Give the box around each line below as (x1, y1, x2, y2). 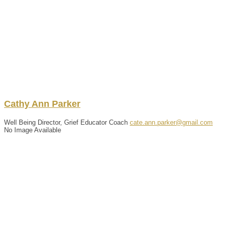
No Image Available (4, 126, 61, 134)
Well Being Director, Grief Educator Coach (4, 118, 128, 126)
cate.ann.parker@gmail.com (130, 118, 213, 126)
